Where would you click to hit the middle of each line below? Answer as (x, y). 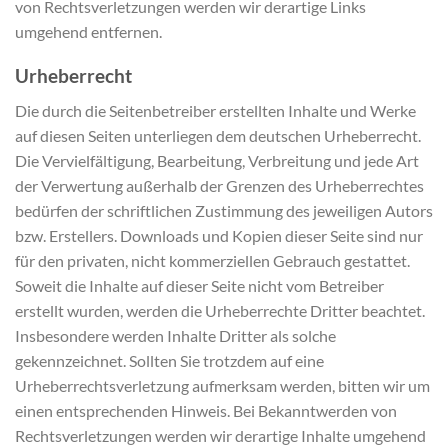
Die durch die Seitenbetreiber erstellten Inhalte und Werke (215, 110)
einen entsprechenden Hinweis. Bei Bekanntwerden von (206, 410)
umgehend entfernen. (88, 31)
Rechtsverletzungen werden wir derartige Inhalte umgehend (220, 435)
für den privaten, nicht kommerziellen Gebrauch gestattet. (212, 260)
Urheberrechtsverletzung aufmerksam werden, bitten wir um (222, 385)
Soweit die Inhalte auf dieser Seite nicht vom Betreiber (199, 285)
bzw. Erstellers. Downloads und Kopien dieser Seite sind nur (219, 235)
